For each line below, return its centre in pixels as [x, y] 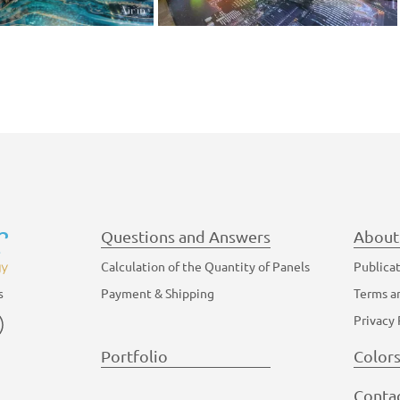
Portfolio [134, 355]
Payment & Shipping [158, 292]
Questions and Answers [186, 236]
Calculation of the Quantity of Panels [205, 266]
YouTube [26, 317]
